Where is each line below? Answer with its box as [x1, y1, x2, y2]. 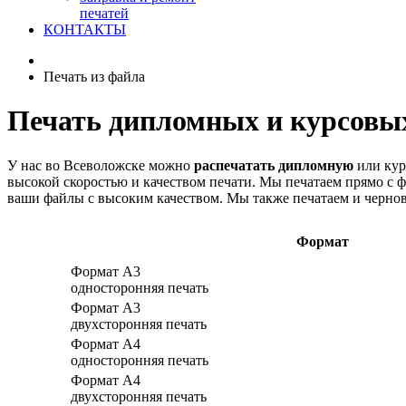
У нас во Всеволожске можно [7, 157, 194, 173]
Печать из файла [43, 69, 145, 84]
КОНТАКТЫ [43, 22, 126, 37]
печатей [80, 5, 129, 21]
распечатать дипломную [194, 157, 353, 173]
